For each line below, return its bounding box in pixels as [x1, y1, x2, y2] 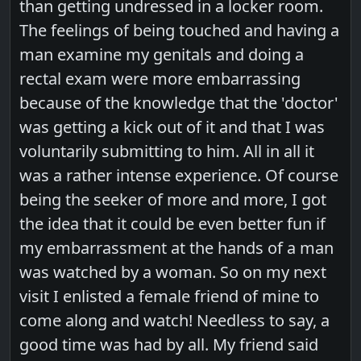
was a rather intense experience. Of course [19, 164, 339, 187]
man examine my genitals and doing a [19, 44, 305, 66]
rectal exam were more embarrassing [19, 68, 301, 90]
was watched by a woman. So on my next [19, 261, 327, 284]
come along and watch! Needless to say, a [19, 309, 330, 332]
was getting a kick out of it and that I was [19, 116, 326, 139]
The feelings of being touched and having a [19, 19, 340, 42]
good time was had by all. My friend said [19, 334, 319, 356]
